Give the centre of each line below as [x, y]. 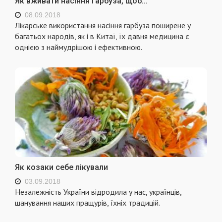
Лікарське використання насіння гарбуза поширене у [103, 26]
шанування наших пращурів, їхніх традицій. [87, 202]
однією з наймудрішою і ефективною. [79, 47]
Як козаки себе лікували [61, 167]
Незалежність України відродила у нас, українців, [98, 192]
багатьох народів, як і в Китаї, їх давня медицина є [102, 36]
